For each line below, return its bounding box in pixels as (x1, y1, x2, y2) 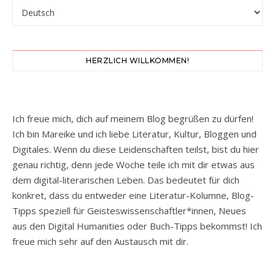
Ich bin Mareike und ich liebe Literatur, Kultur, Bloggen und (12, 127, 257, 140)
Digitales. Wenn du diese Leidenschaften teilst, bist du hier (12, 142, 259, 155)
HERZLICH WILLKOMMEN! (86, 55, 189, 65)
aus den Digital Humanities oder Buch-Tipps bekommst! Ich (12, 219, 262, 232)
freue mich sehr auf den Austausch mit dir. (12, 234, 188, 247)
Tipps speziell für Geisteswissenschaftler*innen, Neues (12, 204, 246, 217)
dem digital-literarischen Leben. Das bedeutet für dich (12, 173, 239, 186)
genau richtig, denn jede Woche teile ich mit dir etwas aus (12, 158, 255, 171)
